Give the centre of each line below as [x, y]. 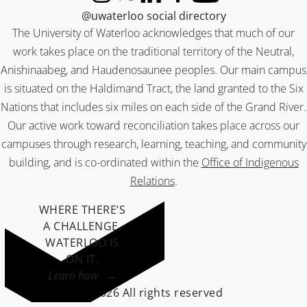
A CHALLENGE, [82, 226]
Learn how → [82, 275]
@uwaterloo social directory [153, 16]
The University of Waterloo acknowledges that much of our [153, 33]
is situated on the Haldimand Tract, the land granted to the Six [153, 88]
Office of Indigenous [250, 162]
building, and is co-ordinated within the [105, 162]
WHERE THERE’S [82, 210]
